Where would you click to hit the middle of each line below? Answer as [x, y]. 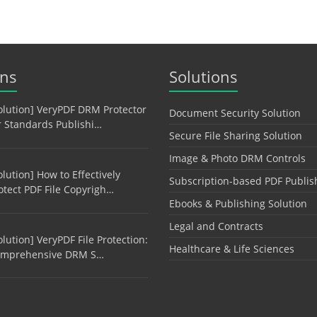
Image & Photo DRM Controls [237, 158]
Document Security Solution [235, 113]
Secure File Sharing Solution [236, 136]
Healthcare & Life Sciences [232, 249]
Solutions [203, 77]
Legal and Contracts [216, 226]
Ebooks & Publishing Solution [238, 204]
